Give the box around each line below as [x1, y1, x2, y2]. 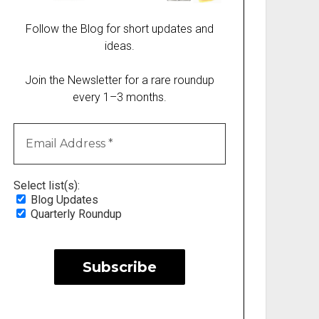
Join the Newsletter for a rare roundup [24, 73, 214, 87]
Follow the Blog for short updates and [25, 21, 214, 36]
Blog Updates [28, 192, 99, 206]
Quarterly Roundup [28, 206, 122, 221]
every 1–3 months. [72, 90, 167, 104]
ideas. [104, 38, 135, 53]
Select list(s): [14, 178, 80, 192]
